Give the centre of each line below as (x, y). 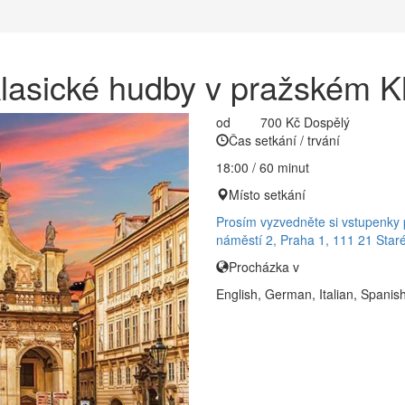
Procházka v (264, 267)
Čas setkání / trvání (284, 140)
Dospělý (326, 122)
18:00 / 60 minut (263, 167)
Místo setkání (267, 194)
